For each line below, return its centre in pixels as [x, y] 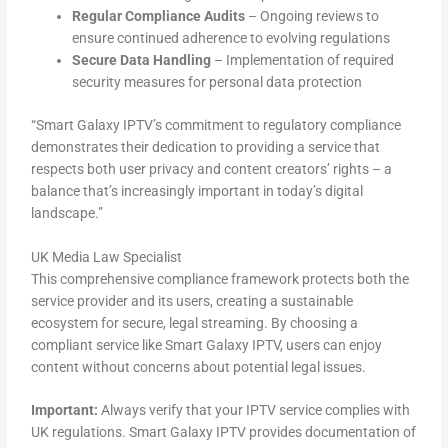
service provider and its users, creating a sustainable [192, 300]
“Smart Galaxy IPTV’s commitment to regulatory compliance [216, 124]
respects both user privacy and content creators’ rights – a [212, 168]
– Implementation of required [303, 60]
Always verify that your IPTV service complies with [254, 410]
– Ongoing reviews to [312, 16]
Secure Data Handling [142, 60]
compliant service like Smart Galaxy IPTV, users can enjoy [207, 344]
